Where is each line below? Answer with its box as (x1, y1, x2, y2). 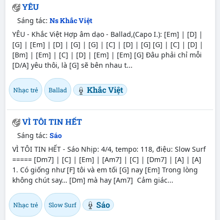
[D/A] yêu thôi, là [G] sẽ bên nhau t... (12, 60, 133, 70)
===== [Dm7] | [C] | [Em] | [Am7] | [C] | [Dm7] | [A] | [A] (12, 154, 201, 164)
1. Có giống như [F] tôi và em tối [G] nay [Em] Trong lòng (12, 165, 198, 174)
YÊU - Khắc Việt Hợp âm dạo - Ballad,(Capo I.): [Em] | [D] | (12, 29, 203, 39)
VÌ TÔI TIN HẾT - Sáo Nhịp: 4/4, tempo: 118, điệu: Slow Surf (12, 144, 206, 154)
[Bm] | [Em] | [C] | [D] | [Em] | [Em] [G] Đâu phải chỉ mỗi (12, 50, 202, 59)
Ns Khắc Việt (50, 15, 92, 25)
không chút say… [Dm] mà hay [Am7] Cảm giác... (12, 175, 173, 185)
